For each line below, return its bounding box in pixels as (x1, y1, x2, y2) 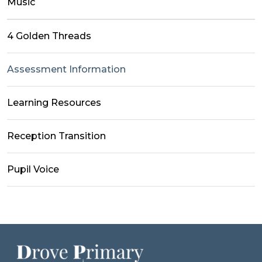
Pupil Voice (7, 163, 59, 175)
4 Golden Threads (7, 30, 91, 42)
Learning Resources (7, 96, 101, 108)
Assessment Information (7, 63, 126, 75)
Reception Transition (7, 130, 106, 142)
